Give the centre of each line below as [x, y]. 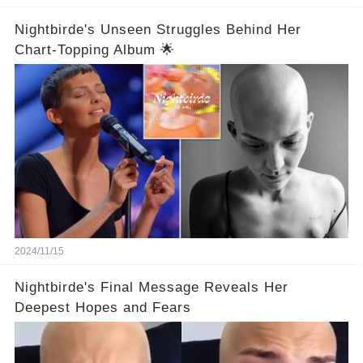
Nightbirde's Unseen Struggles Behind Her [158, 30]
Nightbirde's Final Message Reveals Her [151, 288]
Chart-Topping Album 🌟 [94, 50]
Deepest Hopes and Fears [102, 308]
